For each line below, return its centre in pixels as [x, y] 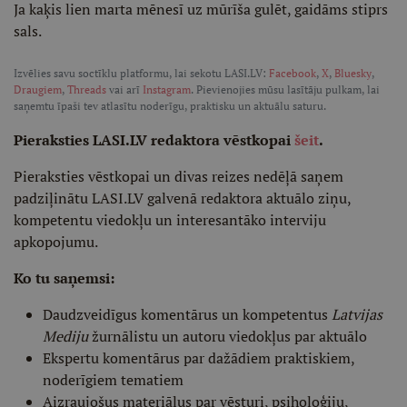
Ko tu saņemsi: [64, 278]
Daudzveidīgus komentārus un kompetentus [187, 314]
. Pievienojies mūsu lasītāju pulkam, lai [285, 89]
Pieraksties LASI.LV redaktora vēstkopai [154, 140]
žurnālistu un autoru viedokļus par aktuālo [228, 336]
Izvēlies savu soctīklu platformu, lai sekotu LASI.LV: [141, 73]
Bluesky [353, 73]
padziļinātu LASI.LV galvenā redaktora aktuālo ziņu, [182, 198]
